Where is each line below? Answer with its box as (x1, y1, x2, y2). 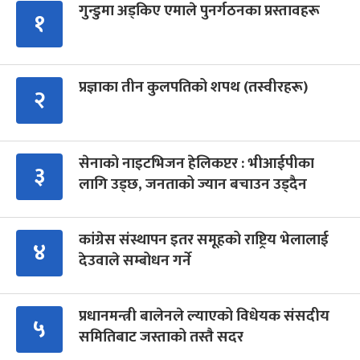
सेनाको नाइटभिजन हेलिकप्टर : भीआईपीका (79, 150, 314, 176)
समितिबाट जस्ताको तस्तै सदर (79, 324, 243, 350)
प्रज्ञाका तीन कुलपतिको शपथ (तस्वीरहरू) (79, 74, 308, 100)
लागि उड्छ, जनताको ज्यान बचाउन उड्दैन (79, 171, 307, 197)
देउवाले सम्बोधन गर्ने (79, 247, 191, 273)
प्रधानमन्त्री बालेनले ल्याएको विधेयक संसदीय (79, 303, 329, 329)
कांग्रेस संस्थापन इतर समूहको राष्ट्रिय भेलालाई (79, 227, 329, 252)
